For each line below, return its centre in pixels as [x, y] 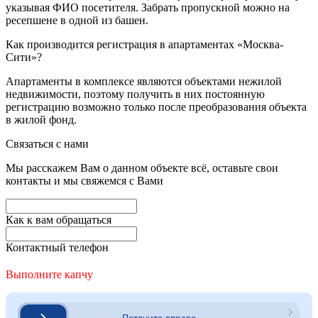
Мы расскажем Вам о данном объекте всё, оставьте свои [142, 168]
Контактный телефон [57, 247]
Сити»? [24, 57]
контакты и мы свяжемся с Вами [84, 180]
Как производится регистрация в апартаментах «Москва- [144, 44]
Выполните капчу [49, 274]
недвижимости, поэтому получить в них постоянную [135, 94]
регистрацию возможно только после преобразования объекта [156, 106]
